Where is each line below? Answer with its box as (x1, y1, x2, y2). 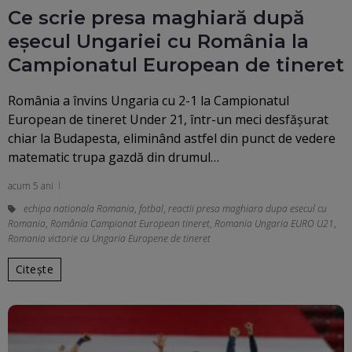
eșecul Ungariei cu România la (8, 29, 309, 53)
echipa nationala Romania (24, 201, 134, 215)
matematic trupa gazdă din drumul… (8, 148, 219, 166)
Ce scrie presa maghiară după (8, 5, 305, 29)
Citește (16, 262, 53, 277)
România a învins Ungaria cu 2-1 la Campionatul (8, 91, 289, 109)
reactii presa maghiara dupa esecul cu (168, 201, 327, 215)
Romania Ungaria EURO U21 (214, 216, 334, 230)
